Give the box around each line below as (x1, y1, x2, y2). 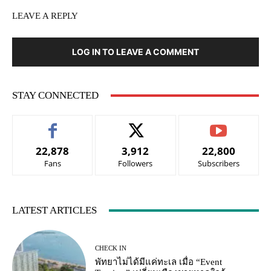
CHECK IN (95, 244, 127, 252)
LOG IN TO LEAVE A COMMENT (72, 47, 199, 57)
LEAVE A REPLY (12, 11, 78, 21)
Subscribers (197, 158, 240, 169)
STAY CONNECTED (12, 90, 99, 102)
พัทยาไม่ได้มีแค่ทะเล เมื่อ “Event (95, 257, 223, 267)
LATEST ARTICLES (12, 204, 97, 217)
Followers (118, 158, 153, 169)
